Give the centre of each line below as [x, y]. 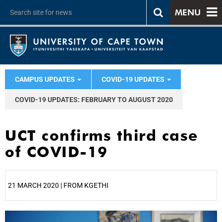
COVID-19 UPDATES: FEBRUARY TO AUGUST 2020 [94, 100]
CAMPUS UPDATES [46, 79]
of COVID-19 [56, 152]
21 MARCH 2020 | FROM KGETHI [58, 185]
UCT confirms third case [102, 135]
